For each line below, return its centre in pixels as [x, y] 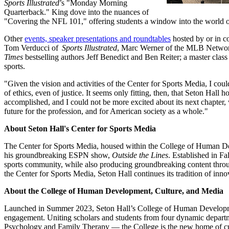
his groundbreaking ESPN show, [58, 155]
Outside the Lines [140, 155]
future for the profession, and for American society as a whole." [106, 111]
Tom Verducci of [33, 48]
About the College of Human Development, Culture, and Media [114, 191]
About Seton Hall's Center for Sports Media [80, 128]
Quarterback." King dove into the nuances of [76, 12]
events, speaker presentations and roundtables [98, 38]
